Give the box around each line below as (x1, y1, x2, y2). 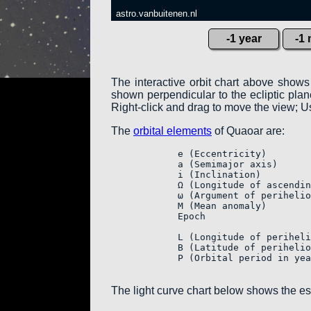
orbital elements (133, 125, 212, 137)
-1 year (226, 33, 262, 44)
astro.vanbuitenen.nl (116, 8, 197, 19)
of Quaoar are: (212, 125, 285, 137)
